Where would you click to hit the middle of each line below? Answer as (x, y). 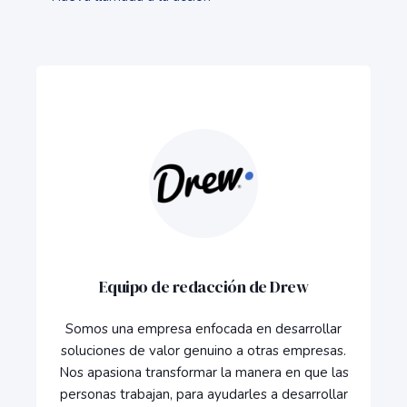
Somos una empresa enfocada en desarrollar (203, 329)
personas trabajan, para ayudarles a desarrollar (203, 394)
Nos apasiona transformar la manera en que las (203, 372)
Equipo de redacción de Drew (203, 287)
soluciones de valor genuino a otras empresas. (203, 351)
